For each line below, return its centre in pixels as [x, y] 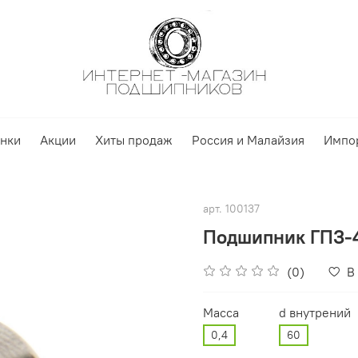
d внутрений [315, 312]
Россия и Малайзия [248, 140]
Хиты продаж [134, 140]
